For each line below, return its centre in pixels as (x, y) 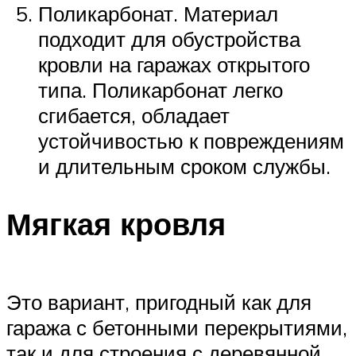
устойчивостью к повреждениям (191, 141)
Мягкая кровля (116, 224)
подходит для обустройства (169, 39)
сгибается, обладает (134, 116)
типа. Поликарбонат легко (161, 90)
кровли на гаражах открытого (174, 65)
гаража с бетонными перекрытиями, (177, 327)
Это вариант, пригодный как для (159, 302)
